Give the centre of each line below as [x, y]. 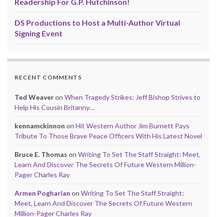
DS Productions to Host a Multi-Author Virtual [97, 22]
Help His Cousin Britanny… [54, 107]
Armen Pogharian [42, 193]
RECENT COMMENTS [48, 77]
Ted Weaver [34, 97]
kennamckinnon [40, 125]
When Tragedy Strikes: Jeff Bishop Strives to [132, 97]
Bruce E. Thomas [41, 154]
